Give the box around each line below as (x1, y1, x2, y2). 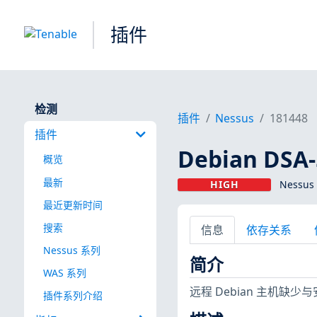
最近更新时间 (42, 197, 103, 212)
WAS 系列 (42, 265, 86, 279)
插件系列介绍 (42, 289, 103, 303)
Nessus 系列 (42, 243, 100, 257)
